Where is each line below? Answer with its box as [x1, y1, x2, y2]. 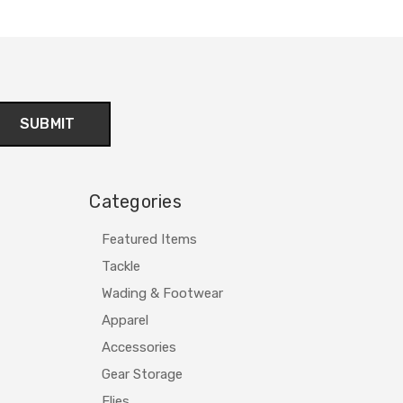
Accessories [102, 338, 177, 355]
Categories [89, 190, 182, 212]
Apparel [102, 311, 149, 328]
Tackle [102, 257, 141, 274]
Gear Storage [102, 365, 184, 382]
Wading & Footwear [102, 284, 224, 301]
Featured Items [102, 230, 198, 247]
